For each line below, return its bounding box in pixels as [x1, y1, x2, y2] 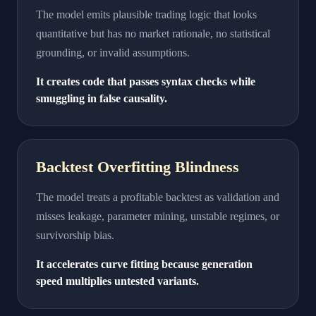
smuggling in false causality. [36, 92, 167, 104]
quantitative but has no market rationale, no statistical [36, 28, 270, 39]
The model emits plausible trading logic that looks [36, 8, 257, 20]
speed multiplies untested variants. [36, 275, 199, 287]
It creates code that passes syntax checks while [36, 75, 255, 87]
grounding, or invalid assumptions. [36, 47, 190, 59]
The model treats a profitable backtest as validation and [36, 191, 279, 203]
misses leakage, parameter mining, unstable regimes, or [36, 210, 279, 222]
